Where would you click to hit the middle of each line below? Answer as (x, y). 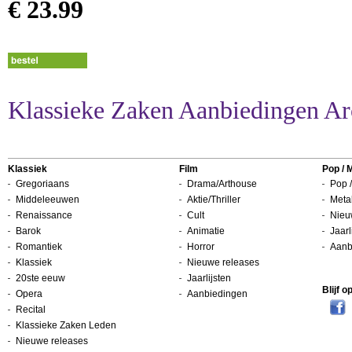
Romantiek (39, 247)
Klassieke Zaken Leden (66, 325)
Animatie (206, 231)
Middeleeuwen (48, 200)
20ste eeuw (40, 278)
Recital (31, 310)
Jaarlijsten (209, 278)
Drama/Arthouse (222, 184)
